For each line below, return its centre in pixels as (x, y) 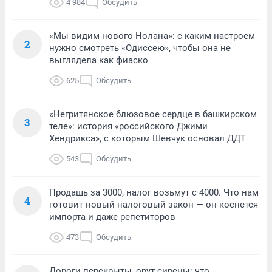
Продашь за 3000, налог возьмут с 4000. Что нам (154, 192)
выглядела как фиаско (99, 60)
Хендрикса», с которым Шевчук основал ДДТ (148, 138)
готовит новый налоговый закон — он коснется (154, 204)
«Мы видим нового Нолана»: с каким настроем (152, 36)
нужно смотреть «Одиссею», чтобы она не (140, 48)
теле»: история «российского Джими (128, 126)
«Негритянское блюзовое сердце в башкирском (153, 114)
